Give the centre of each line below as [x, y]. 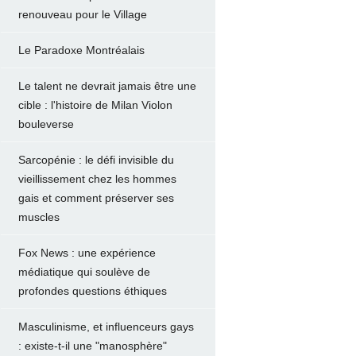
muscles [39, 217]
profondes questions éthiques [92, 291]
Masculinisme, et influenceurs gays [106, 327]
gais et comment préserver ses [96, 198]
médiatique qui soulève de [84, 272]
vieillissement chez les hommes [97, 179]
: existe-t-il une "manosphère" [92, 346]
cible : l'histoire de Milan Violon [95, 105]
